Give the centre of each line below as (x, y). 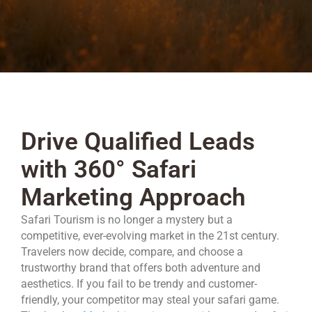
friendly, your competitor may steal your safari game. (150, 300)
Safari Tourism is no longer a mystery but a (127, 220)
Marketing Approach (133, 197)
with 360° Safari (109, 170)
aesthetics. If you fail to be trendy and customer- (139, 284)
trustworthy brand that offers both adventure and (141, 268)
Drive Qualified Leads (138, 142)
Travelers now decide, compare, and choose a (132, 252)
